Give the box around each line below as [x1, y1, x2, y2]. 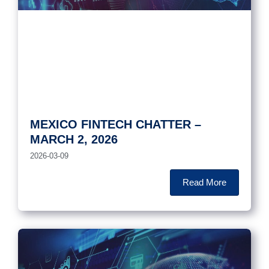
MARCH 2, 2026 [30, 132, 118, 146]
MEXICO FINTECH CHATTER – [30, 117, 201, 131]
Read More [183, 177, 226, 187]
